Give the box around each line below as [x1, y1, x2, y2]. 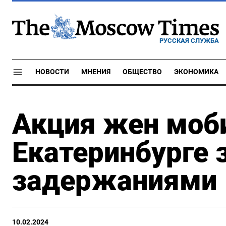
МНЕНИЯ [81, 68, 110, 76]
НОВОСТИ [35, 68, 69, 76]
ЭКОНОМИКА [174, 68, 218, 76]
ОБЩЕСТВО [123, 68, 162, 76]
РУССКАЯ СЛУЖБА [159, 36, 219, 44]
